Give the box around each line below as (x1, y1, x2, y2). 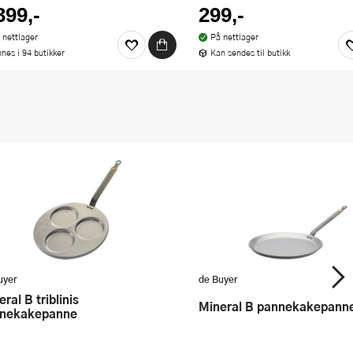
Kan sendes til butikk (210, 46, 290, 58)
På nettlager (210, 30, 258, 43)
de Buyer (199, 271, 238, 286)
